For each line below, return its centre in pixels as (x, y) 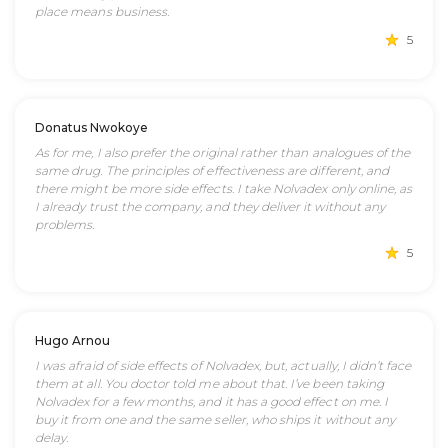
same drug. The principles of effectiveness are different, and (212, 170)
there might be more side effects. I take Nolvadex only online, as (224, 188)
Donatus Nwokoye (91, 127)
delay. (52, 437)
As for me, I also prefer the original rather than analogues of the (223, 152)
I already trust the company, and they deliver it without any (210, 206)
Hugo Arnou (72, 340)
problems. (65, 224)
